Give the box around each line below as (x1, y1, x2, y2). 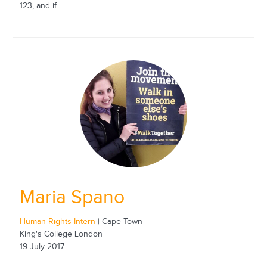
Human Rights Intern (19, 216, 98, 226)
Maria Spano (19, 187, 125, 209)
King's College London (19, 229, 103, 239)
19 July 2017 (19, 241, 64, 252)
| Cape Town (97, 216, 142, 226)
